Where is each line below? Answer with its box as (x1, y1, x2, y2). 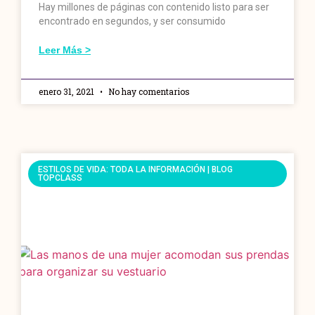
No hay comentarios (106, 85, 190, 97)
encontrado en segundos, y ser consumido (39, 15, 226, 27)
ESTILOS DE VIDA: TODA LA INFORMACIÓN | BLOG (38, 164, 233, 174)
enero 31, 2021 (39, 85, 96, 97)
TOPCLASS (38, 172, 83, 183)
